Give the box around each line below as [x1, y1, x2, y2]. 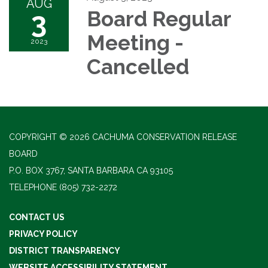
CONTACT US [9, 212, 65, 222]
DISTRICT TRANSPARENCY [9, 245, 120, 255]
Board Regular [87, 6, 231, 31]
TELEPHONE [9, 182, 57, 192]
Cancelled [87, 54, 189, 79]
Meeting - [87, 30, 184, 55]
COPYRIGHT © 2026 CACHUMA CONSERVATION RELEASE [9, 132, 237, 142]
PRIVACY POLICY [9, 229, 78, 239]
